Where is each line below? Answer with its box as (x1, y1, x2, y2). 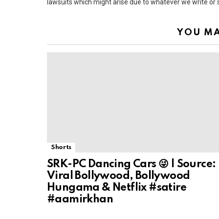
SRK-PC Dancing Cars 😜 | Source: (47, 158, 216, 170)
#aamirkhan (47, 194, 113, 205)
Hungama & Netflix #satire (47, 182, 186, 193)
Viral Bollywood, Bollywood (47, 170, 190, 181)
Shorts (51, 144, 71, 151)
